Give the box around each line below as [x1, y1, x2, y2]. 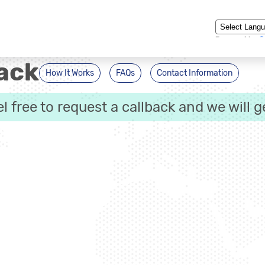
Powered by [215, 35, 260, 44]
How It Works [46, 68, 94, 78]
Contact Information [157, 68, 232, 78]
